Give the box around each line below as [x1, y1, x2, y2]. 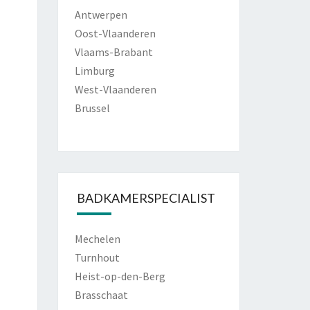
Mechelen [74, 232, 120, 246]
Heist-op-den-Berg [74, 269, 165, 283]
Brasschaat [74, 288, 128, 302]
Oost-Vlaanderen [74, 26, 156, 40]
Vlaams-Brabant [74, 45, 153, 59]
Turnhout [74, 250, 120, 264]
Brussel [74, 101, 110, 115]
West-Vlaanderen [74, 82, 156, 96]
